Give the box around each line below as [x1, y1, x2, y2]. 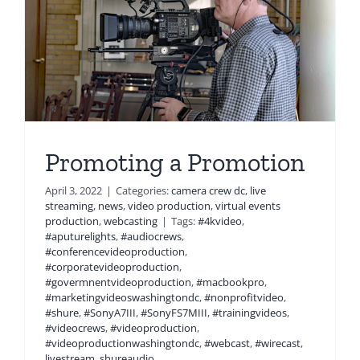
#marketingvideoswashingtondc [45, 290, 199, 305]
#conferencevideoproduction [45, 244, 185, 260]
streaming [45, 198, 93, 214]
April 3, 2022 [45, 183, 102, 198]
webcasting [104, 214, 157, 229]
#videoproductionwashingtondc [45, 336, 199, 351]
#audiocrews [121, 229, 182, 244]
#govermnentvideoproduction [45, 275, 191, 290]
